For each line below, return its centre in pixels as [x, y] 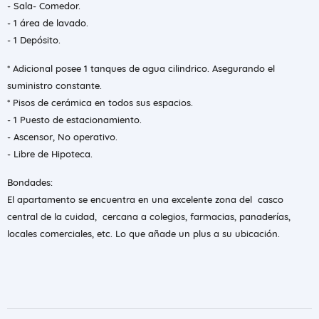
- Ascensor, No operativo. [62, 137]
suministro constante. [54, 85]
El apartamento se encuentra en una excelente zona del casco [145, 199]
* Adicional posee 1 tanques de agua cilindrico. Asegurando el [141, 68]
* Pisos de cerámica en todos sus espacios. [100, 103]
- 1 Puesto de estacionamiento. [74, 120]
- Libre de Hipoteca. [50, 154]
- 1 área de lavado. [49, 23]
